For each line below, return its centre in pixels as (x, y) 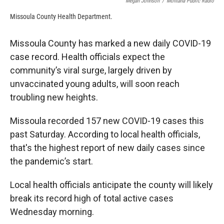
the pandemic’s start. (51, 161)
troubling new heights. (54, 97)
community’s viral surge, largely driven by (91, 70)
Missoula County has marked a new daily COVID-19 (110, 43)
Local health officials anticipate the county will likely (111, 185)
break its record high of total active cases (92, 198)
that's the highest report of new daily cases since (107, 148)
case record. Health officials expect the (87, 57)
